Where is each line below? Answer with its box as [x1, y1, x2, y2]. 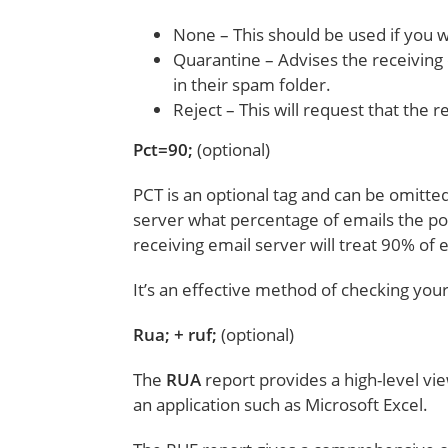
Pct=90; [133, 138, 198, 161]
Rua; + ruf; [133, 323, 222, 346]
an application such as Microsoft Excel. [133, 393, 429, 416]
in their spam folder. [173, 73, 332, 96]
